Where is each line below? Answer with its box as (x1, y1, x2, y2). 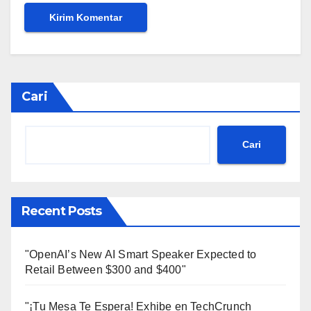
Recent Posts (22, 203, 102, 219)
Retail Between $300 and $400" (25, 263, 186, 276)
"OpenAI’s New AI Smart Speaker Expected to (25, 248, 257, 260)
